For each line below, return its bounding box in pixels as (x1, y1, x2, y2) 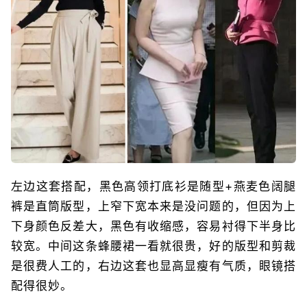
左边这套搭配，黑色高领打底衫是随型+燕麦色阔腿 (11, 180, 296, 194)
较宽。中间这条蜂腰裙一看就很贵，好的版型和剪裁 (11, 239, 296, 254)
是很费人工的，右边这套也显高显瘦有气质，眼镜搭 (11, 259, 296, 273)
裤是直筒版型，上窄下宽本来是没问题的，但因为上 (11, 199, 296, 214)
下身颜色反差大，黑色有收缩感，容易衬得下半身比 (11, 219, 296, 234)
